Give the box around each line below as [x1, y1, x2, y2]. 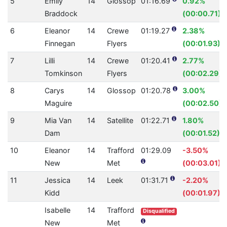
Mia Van [44, 116, 71, 125]
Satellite [106, 116, 133, 125]
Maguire [44, 99, 72, 108]
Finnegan [44, 39, 75, 48]
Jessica [44, 176, 70, 185]
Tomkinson [44, 69, 82, 78]
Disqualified [143, 208, 175, 215]
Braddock [44, 9, 78, 18]
